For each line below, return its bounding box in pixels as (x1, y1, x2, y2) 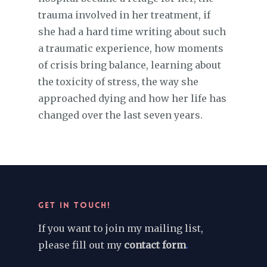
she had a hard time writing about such (38, 26, 226, 38)
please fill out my (38, 239, 124, 252)
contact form (124, 239, 186, 252)
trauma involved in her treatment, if (38, 9, 210, 21)
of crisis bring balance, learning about (38, 59, 221, 72)
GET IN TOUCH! (38, 200, 111, 211)
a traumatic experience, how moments (38, 42, 223, 55)
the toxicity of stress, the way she (38, 76, 198, 88)
